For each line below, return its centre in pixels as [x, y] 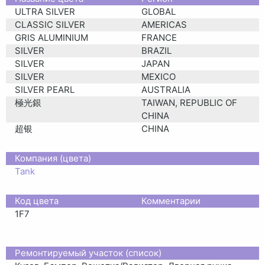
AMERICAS [164, 24]
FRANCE [159, 37]
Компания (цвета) [53, 158]
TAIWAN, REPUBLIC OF [189, 102]
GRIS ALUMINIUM [51, 37]
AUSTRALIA [166, 89]
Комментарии [171, 201]
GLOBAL [159, 11]
